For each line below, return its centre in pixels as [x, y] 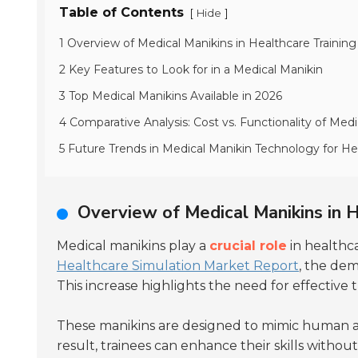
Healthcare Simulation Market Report [178, 266]
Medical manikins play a [133, 246]
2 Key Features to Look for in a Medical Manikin [191, 70]
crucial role [248, 246]
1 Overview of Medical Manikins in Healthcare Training [208, 43]
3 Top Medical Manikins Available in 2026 [171, 96]
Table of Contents [121, 12]
